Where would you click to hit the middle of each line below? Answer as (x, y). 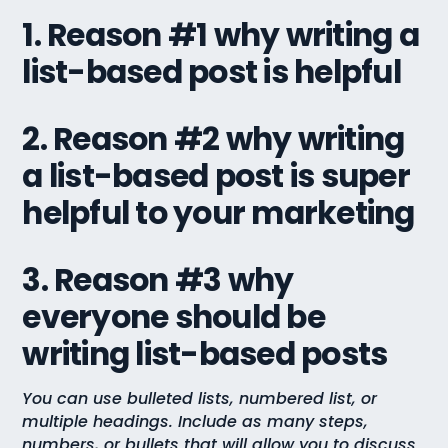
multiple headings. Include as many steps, (195, 421)
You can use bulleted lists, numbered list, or (200, 398)
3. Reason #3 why (158, 280)
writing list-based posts (205, 354)
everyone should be (173, 317)
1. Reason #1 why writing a (220, 35)
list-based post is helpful (211, 72)
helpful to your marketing (218, 213)
